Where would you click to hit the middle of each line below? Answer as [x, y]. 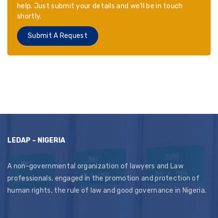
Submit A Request [58, 36]
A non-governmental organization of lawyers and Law [95, 166]
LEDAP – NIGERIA [36, 140]
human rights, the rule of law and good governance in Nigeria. [107, 191]
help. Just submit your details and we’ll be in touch [100, 6]
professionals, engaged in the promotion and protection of [104, 178]
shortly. [29, 16]
